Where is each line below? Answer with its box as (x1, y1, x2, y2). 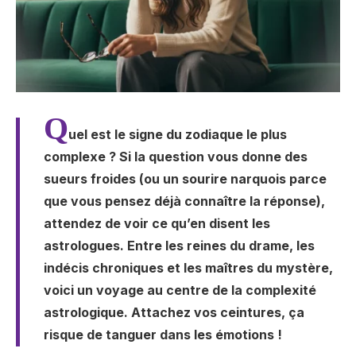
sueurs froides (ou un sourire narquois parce (44, 171, 327, 187)
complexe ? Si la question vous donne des (44, 149, 308, 164)
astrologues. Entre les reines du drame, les (44, 238, 315, 253)
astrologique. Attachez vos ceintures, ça (44, 304, 304, 320)
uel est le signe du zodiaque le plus (68, 126, 287, 142)
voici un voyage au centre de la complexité (44, 282, 316, 298)
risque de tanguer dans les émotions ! (44, 327, 282, 342)
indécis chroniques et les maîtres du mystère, (44, 260, 333, 276)
